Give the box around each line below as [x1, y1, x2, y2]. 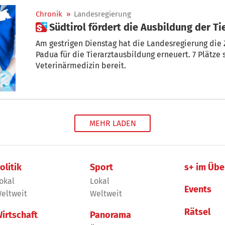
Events [184, 184, 212, 195]
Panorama [89, 209, 131, 221]
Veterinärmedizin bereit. [36, 60, 126, 70]
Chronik [36, 9, 62, 19]
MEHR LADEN [89, 119, 136, 129]
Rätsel [184, 206, 211, 217]
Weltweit [89, 189, 122, 199]
